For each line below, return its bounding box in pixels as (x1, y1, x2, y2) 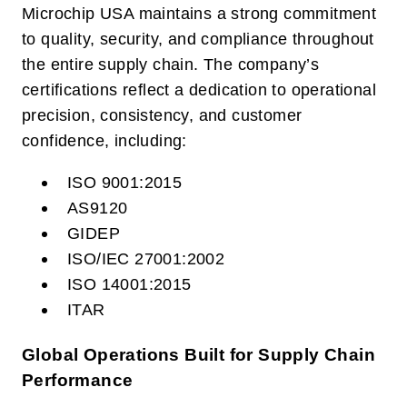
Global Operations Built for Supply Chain (22, 344, 375, 364)
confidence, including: (22, 132, 187, 151)
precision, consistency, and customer (22, 106, 303, 125)
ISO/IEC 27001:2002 (67, 249, 225, 268)
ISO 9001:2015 (67, 173, 183, 192)
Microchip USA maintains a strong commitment (22, 5, 377, 24)
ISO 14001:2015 (67, 274, 192, 293)
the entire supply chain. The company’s (22, 55, 320, 74)
